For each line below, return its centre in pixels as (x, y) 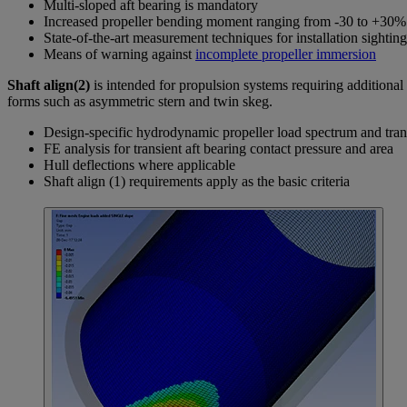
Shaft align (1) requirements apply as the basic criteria (199, 182)
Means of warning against (119, 55)
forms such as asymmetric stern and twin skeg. (140, 102)
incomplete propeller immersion (286, 55)
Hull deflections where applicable (139, 165)
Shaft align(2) (49, 85)
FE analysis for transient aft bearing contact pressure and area (218, 149)
